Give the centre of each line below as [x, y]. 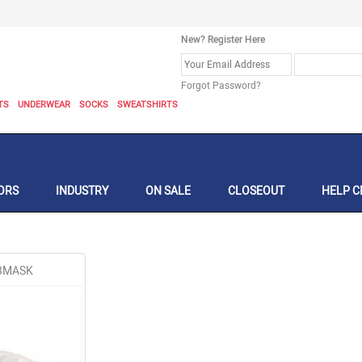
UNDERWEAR [44, 105]
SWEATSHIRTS [147, 105]
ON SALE [168, 191]
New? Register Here [223, 40]
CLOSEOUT [256, 191]
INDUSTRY [82, 191]
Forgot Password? [221, 86]
